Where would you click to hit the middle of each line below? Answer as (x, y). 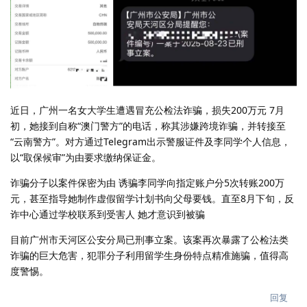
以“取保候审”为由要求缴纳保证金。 (86, 157)
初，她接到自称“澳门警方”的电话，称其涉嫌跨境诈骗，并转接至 (148, 125)
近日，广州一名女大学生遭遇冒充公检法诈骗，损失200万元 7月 (147, 110)
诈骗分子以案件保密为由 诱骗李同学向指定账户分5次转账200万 (147, 182)
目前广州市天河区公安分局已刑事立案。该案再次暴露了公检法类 (149, 239)
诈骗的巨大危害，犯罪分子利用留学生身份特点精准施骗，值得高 (149, 255)
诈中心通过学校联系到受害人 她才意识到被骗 (108, 214)
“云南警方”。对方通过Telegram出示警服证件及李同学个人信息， (150, 141)
